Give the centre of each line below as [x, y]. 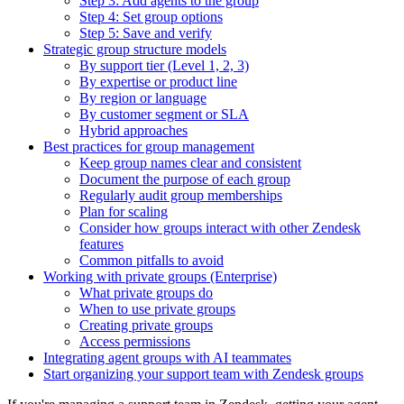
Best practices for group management [149, 146]
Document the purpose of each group [185, 179]
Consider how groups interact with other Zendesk [220, 227]
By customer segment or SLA [164, 114]
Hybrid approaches [133, 130]
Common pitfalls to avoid [151, 260]
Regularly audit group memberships [181, 195]
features [101, 243]
